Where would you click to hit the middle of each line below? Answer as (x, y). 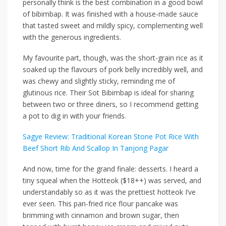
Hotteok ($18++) (120, 181)
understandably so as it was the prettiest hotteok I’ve (109, 192)
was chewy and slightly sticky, (72, 81)
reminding (137, 81)
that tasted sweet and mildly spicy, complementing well (113, 26)
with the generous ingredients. (73, 37)
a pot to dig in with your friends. (75, 116)
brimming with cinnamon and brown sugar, (94, 215)
